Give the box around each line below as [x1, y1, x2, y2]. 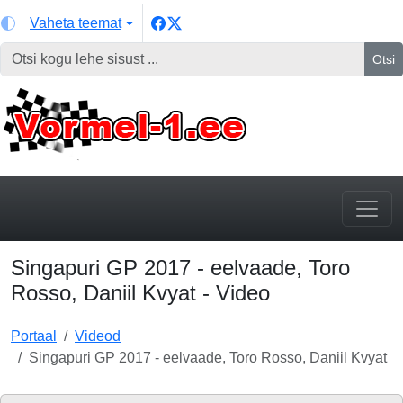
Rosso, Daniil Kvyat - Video [11, 281, 270, 305]
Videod [75, 328, 121, 344]
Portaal [11, 328, 57, 344]
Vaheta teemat [30, 15, 121, 31]
